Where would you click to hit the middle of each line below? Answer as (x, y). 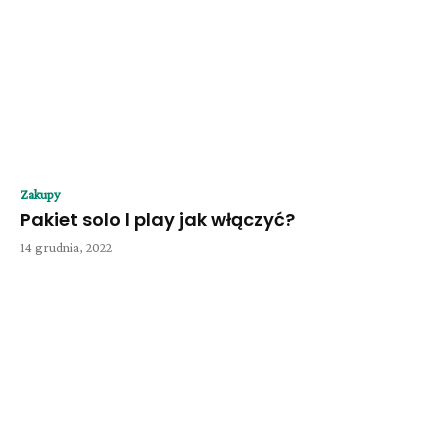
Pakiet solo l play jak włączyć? (157, 219)
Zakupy (40, 193)
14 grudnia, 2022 (66, 246)
